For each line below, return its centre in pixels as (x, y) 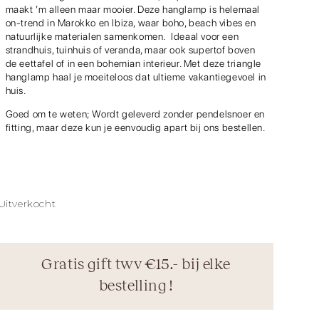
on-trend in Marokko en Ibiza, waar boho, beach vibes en (131, 22)
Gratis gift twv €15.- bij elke (136, 264)
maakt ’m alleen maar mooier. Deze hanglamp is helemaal (132, 9)
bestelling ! (136, 285)
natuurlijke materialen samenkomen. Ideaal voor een (122, 36)
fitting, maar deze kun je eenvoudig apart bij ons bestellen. (135, 128)
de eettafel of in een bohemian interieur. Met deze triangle (133, 63)
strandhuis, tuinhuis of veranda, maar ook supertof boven (130, 49)
